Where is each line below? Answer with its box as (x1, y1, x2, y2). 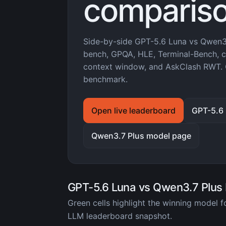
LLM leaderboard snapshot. (68, 211, 172, 221)
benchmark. (83, 74, 128, 84)
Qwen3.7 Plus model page (91, 131, 191, 141)
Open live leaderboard (91, 105, 176, 116)
